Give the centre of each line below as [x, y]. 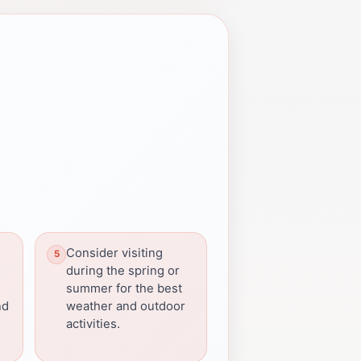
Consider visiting [114, 253]
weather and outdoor [126, 306]
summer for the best [124, 288]
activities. [93, 324]
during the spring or [123, 270]
